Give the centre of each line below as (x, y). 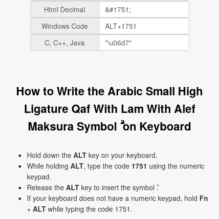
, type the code (108, 166)
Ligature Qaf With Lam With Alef (109, 108)
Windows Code (65, 26)
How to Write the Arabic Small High (109, 91)
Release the (46, 187)
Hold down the (50, 155)
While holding (49, 166)
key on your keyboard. (122, 155)
